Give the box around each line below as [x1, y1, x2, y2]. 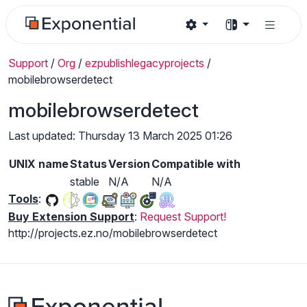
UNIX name [9, 157, 69, 171]
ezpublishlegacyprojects [85, 56, 204, 70]
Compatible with [151, 157, 241, 171]
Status [70, 157, 107, 171]
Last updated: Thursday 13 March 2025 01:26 [8, 129, 232, 143]
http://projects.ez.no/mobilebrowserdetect [8, 225, 217, 240]
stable [70, 175, 99, 188]
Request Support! [140, 209, 226, 223]
